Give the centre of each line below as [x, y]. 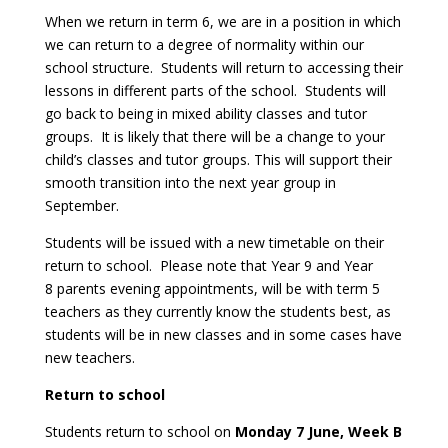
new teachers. [89, 357]
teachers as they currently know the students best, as [217, 311]
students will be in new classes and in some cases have [223, 334]
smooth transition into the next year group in [190, 182]
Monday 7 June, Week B [316, 431]
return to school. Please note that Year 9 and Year [208, 265]
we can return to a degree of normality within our [204, 44]
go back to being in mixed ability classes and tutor [205, 113]
